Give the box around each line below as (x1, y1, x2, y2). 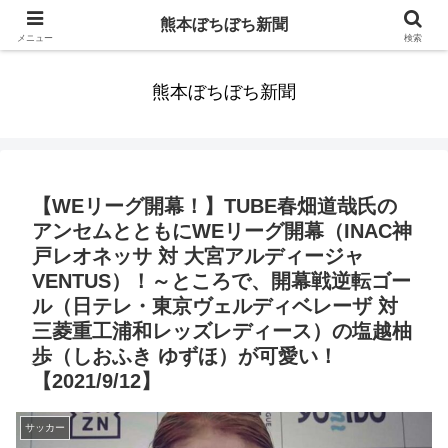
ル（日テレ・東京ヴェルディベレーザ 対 (32, 295, 398, 318)
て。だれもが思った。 (164, 31, 284, 46)
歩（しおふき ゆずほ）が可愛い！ (32, 345, 338, 368)
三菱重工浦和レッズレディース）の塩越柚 (32, 320, 412, 343)
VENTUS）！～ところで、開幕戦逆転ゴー (32, 270, 411, 293)
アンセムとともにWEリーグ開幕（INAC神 (32, 220, 412, 243)
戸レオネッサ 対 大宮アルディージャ (32, 245, 364, 268)
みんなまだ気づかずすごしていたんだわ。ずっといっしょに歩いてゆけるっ (20, 10, 428, 25)
